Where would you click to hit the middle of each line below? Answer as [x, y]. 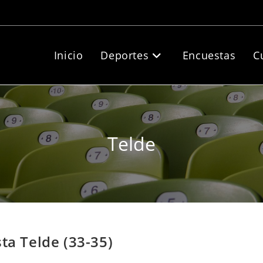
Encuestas [209, 55]
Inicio [68, 55]
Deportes [125, 55]
